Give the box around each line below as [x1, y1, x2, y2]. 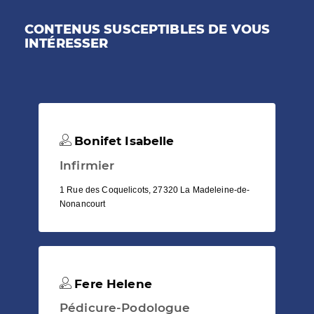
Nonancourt [60, 198, 106, 209]
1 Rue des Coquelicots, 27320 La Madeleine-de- [60, 184, 250, 195]
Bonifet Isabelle [71, 134, 175, 149]
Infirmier [60, 158, 115, 172]
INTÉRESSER [25, 36, 109, 52]
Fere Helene [71, 276, 152, 291]
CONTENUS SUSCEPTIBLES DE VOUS [25, 22, 271, 38]
